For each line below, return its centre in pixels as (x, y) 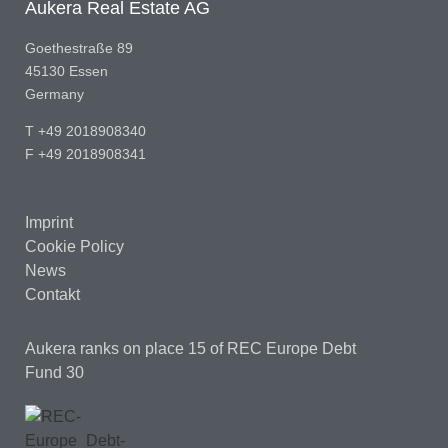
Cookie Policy (74, 246)
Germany (54, 93)
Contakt (52, 294)
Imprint (49, 222)
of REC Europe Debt (283, 348)
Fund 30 (54, 372)
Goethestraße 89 (79, 47)
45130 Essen (66, 70)
